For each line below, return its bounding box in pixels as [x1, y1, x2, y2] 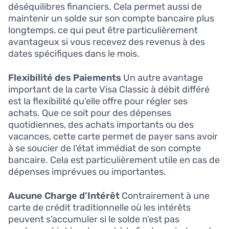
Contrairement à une [120, 190, 210, 202]
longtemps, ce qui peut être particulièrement [8, 25, 198, 36]
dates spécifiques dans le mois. [8, 48, 140, 60]
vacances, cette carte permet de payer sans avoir [8, 131, 218, 143]
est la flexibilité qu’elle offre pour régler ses [8, 96, 188, 107]
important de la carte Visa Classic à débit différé [8, 84, 210, 96]
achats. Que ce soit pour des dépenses [8, 107, 171, 119]
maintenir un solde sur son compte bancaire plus [8, 13, 214, 25]
